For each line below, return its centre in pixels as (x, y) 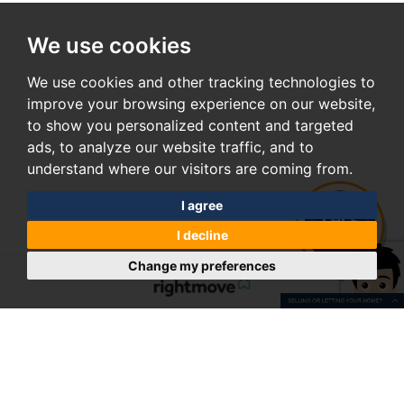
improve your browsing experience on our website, (201, 104)
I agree (202, 205)
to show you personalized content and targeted (190, 125)
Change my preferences (202, 265)
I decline (202, 235)
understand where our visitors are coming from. (190, 169)
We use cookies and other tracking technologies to (201, 82)
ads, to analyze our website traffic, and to (170, 147)
